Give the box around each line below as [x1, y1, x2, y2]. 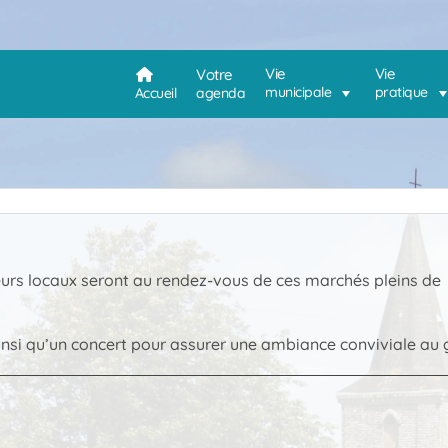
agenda [196, 84, 246, 101]
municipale [265, 83, 332, 100]
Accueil [134, 84, 177, 101]
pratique [374, 83, 428, 100]
